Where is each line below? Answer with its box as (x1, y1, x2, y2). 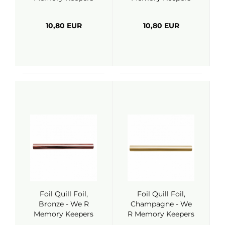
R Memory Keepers (128, 209, 194, 218)
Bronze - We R (38, 199, 89, 208)
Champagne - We (130, 199, 192, 208)
